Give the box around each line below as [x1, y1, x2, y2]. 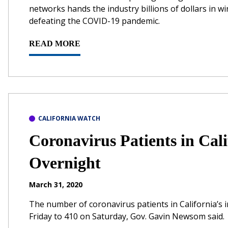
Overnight [29, 153, 101, 172]
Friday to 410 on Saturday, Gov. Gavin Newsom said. [29, 210, 224, 222]
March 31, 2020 [29, 179, 82, 189]
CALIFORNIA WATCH [38, 113, 100, 123]
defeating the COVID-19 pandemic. [29, 15, 160, 26]
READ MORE [29, 39, 80, 48]
